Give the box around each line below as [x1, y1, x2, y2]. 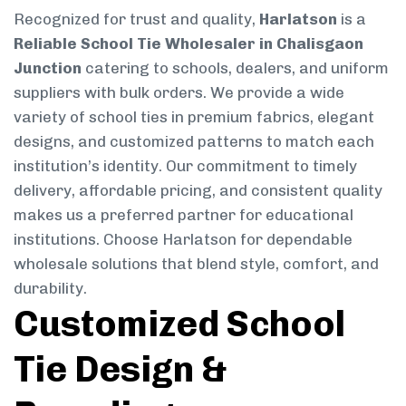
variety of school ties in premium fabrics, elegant [14, 107, 374, 126]
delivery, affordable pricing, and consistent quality [14, 180, 382, 199]
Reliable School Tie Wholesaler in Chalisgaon [14, 34, 363, 53]
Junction [14, 58, 82, 77]
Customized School [14, 301, 345, 345]
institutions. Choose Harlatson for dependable [14, 229, 353, 248]
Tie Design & [14, 346, 227, 391]
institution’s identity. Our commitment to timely [14, 156, 357, 175]
